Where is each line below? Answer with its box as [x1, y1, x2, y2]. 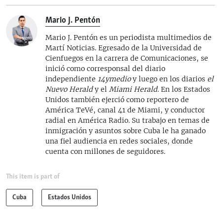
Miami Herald [107, 84, 157, 94]
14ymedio [98, 74, 131, 83]
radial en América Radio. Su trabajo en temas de [45, 115, 210, 125]
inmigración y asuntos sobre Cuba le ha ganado [45, 126, 206, 135]
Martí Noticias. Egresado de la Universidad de [45, 43, 202, 52]
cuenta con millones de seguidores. [45, 147, 167, 156]
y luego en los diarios [131, 74, 207, 83]
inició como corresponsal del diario [45, 64, 165, 73]
